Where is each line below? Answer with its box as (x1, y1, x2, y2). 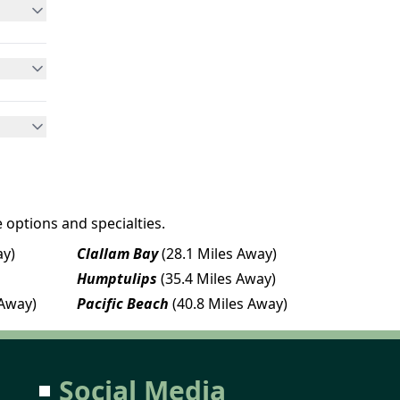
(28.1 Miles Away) (162, 243, 277, 263)
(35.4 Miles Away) (161, 268, 276, 288)
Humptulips (77, 268, 157, 288)
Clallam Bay (77, 243, 158, 263)
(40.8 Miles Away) (172, 293, 287, 313)
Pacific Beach (77, 293, 169, 313)
